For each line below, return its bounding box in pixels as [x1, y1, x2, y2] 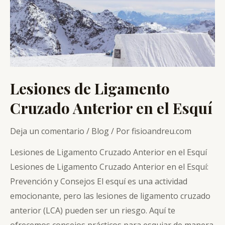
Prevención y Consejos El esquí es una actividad [10, 175, 187, 187]
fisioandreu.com [132, 125, 191, 137]
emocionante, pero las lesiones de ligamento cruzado [10, 190, 210, 201]
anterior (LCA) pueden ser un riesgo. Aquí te [10, 204, 175, 216]
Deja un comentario [10, 125, 84, 137]
